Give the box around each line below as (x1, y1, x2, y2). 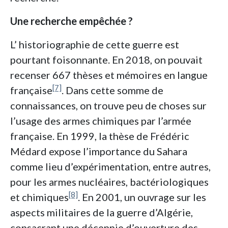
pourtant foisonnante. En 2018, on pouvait (10, 53, 203, 66)
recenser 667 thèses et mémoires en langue (10, 69, 208, 81)
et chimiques (10, 191, 69, 204)
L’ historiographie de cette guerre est (10, 38, 179, 51)
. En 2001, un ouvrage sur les (78, 191, 206, 204)
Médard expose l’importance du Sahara (10, 145, 187, 158)
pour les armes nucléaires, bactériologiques (10, 176, 209, 188)
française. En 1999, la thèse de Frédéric (10, 130, 189, 142)
